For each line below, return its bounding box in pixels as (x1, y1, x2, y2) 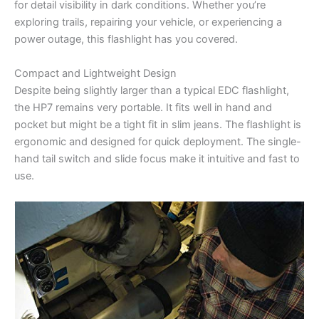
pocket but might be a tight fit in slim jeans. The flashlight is (14, 117, 301, 131)
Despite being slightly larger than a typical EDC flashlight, (14, 83, 289, 97)
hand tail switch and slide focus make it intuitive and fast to (14, 152, 300, 165)
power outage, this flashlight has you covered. (14, 33, 238, 46)
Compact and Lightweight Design (14, 66, 177, 80)
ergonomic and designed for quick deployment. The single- (14, 135, 301, 148)
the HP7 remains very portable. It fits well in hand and (14, 100, 272, 114)
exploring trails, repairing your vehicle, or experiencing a (14, 16, 282, 29)
